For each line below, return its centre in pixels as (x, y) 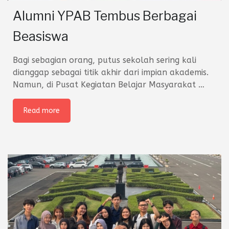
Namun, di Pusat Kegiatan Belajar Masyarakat (106, 85)
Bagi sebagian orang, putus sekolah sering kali (105, 60)
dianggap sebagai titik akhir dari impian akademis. (111, 73)
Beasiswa (41, 37)
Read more (42, 111)
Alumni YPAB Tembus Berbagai (105, 16)
